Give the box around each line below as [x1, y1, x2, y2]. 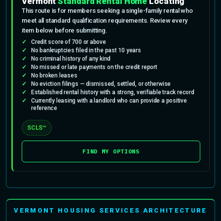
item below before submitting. [22, 26, 108, 34]
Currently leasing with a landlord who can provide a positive [31, 97, 187, 104]
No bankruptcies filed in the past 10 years [31, 46, 141, 54]
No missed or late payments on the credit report [31, 63, 157, 71]
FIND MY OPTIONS [82, 147, 140, 155]
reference [31, 104, 58, 111]
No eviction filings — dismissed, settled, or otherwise [31, 80, 171, 87]
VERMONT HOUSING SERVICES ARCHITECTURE [14, 206, 207, 214]
